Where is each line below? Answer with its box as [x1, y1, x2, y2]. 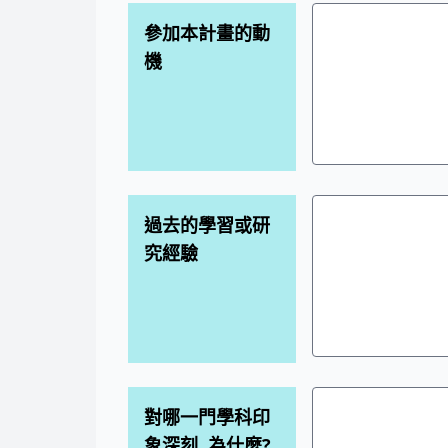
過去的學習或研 [144, 213, 270, 237]
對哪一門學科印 [144, 405, 270, 429]
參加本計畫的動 [144, 21, 270, 45]
